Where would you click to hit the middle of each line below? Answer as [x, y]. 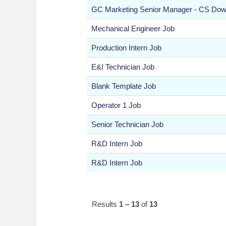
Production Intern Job [126, 47]
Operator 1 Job [116, 105]
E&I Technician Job [123, 67]
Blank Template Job [124, 86]
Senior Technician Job [127, 124]
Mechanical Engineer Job [133, 28]
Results [105, 204]
